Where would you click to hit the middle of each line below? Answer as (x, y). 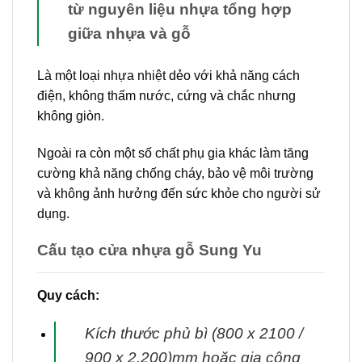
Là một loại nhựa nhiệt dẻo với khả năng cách (168, 76)
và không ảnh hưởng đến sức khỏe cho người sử (179, 193)
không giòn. (71, 116)
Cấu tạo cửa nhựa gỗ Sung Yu (149, 250)
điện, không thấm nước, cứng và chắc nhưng (166, 96)
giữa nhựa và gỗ (129, 34)
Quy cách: (68, 295)
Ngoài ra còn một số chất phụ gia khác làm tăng (173, 153)
